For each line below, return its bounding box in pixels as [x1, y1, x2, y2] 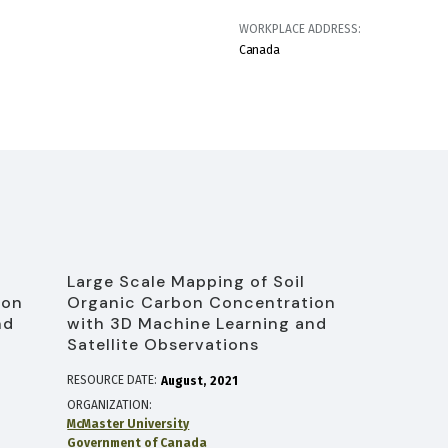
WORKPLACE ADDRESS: [239, 22, 361, 36]
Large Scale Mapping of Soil [67, 271, 306, 292]
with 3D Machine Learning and [67, 313, 328, 334]
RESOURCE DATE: [67, 373, 158, 387]
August [161, 374, 204, 388]
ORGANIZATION [67, 398, 150, 412]
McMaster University [67, 417, 190, 431]
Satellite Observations [67, 334, 260, 355]
